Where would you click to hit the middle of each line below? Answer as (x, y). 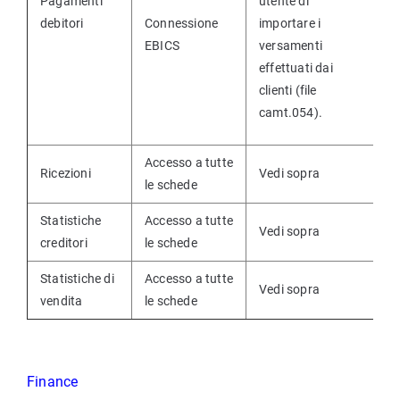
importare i (290, 23)
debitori (62, 23)
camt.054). (291, 112)
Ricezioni (66, 173)
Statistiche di (77, 279)
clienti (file (288, 90)
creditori (64, 243)
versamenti (291, 46)
